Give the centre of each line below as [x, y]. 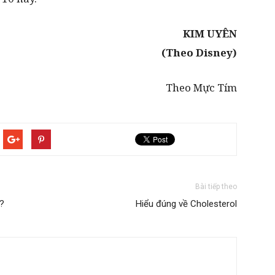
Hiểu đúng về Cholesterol [186, 204]
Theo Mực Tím [201, 87]
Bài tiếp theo [216, 187]
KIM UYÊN [210, 33]
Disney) [216, 52]
